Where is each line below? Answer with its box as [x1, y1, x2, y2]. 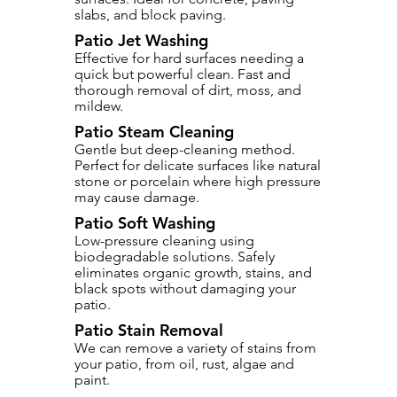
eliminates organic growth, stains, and [74, 264, 312, 281]
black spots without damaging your [74, 280, 296, 297]
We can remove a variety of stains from [74, 339, 316, 356]
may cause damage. [74, 189, 199, 206]
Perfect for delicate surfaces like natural [74, 157, 321, 174]
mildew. [74, 97, 123, 114]
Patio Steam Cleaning [74, 121, 234, 142]
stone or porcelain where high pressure [74, 173, 321, 190]
